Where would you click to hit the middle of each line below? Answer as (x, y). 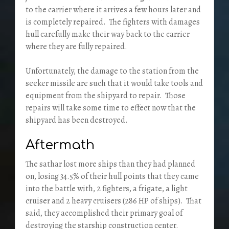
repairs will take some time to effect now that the (110, 108)
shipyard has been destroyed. (76, 120)
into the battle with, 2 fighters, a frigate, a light (106, 188)
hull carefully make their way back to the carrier (107, 34)
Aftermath (60, 145)
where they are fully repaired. (77, 46)
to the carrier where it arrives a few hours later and (113, 9)
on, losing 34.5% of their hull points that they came (112, 176)
